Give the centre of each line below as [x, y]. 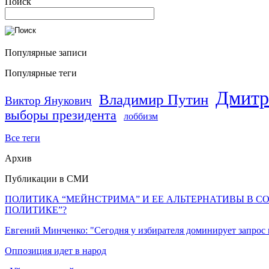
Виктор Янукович [48, 100]
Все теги [23, 138]
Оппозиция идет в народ [56, 250]
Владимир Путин [154, 99]
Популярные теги [41, 73]
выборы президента [61, 115]
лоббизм [141, 116]
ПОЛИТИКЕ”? [36, 210]
